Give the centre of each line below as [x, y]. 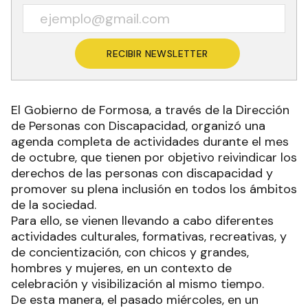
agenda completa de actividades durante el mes [150, 142]
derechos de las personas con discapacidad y [142, 174]
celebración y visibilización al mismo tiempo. [139, 284]
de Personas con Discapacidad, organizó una [138, 126]
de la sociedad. [55, 205]
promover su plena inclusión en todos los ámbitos [154, 189]
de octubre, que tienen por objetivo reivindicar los [154, 158]
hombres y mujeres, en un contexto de [121, 268]
